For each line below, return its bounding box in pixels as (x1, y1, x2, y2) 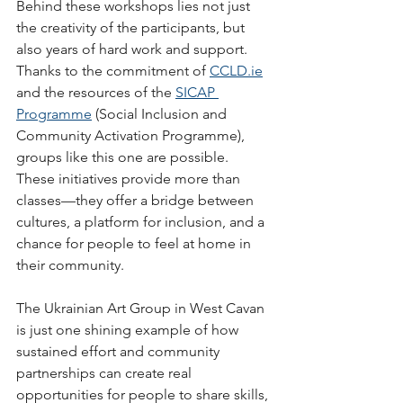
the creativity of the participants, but (16, 19, 248, 36)
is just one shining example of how (16, 321, 242, 338)
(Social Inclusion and (92, 105, 230, 122)
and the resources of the (16, 84, 175, 101)
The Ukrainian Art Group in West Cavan (16, 300, 268, 317)
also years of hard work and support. (16, 40, 251, 58)
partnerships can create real (16, 364, 195, 381)
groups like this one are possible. (16, 148, 232, 166)
